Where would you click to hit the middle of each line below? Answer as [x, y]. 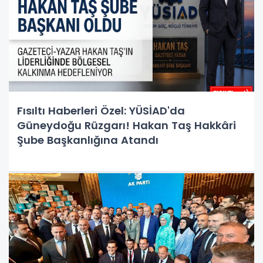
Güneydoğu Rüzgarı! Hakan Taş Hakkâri [127, 125]
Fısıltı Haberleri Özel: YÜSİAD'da [101, 110]
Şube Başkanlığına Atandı [88, 140]
